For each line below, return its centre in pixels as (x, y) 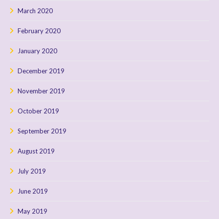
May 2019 (33, 211)
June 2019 (33, 191)
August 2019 (36, 151)
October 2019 (38, 111)
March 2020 (35, 11)
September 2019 (42, 131)
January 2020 (37, 51)
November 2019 (41, 91)
